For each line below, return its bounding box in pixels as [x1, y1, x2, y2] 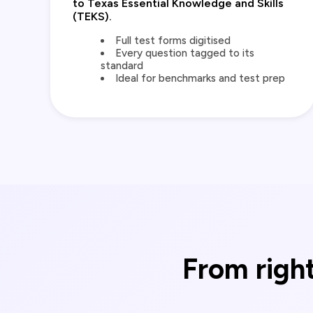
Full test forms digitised [115, 34, 231, 48]
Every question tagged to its [115, 47, 255, 60]
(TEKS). [73, 10, 112, 24]
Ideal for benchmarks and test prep [115, 72, 286, 85]
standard [101, 59, 143, 73]
